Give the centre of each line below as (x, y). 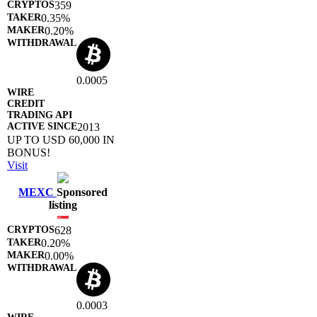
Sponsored (82, 192)
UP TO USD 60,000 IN (61, 139)
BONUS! (29, 152)
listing (63, 204)
